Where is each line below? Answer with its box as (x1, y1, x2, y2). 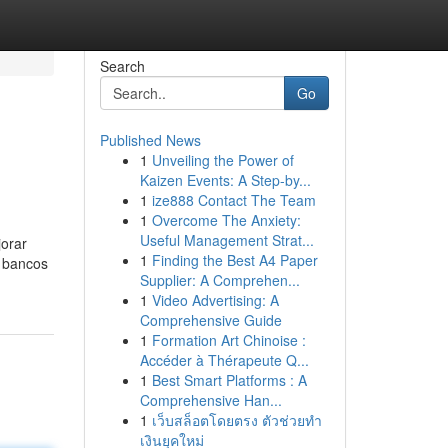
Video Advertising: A (151, 290, 279, 310)
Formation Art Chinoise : (151, 330, 306, 350)
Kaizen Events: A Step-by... (139, 170, 311, 190)
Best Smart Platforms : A (151, 370, 307, 390)
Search (99, 56, 145, 76)
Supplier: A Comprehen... (139, 270, 300, 290)
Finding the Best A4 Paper (151, 250, 318, 270)
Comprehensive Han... (139, 390, 282, 410)
